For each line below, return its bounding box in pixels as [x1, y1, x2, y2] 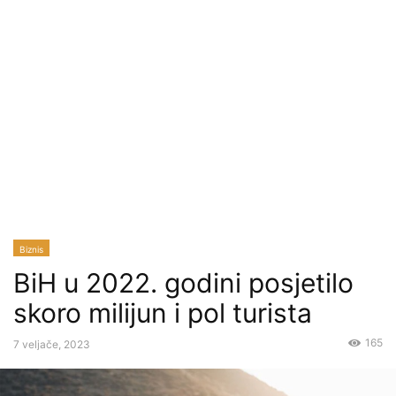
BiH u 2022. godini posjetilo [13, 267, 354, 299]
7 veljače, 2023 [13, 338, 90, 351]
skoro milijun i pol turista [13, 297, 312, 329]
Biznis [19, 244, 43, 255]
